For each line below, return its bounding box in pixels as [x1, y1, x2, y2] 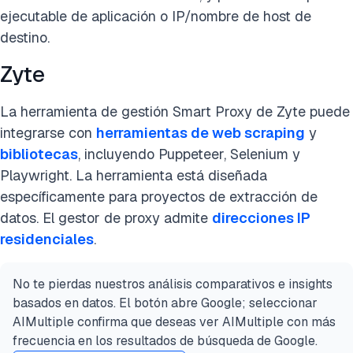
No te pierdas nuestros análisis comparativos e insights [13, 276, 333, 292]
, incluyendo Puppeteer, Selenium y [78, 145, 300, 163]
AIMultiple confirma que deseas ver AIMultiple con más [13, 314, 336, 330]
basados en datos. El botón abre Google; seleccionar [13, 295, 318, 311]
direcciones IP [212, 209, 310, 227]
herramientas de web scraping [96, 124, 305, 142]
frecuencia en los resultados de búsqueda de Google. [13, 333, 318, 349]
